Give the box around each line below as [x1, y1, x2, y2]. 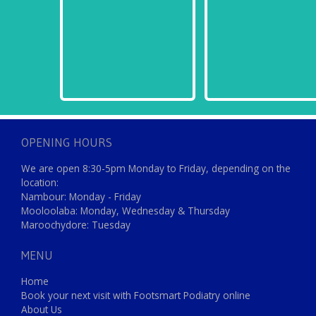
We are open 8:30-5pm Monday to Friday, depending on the [21, 161, 291, 175]
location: [21, 175, 59, 189]
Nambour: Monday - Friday [21, 189, 141, 203]
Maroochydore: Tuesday [21, 217, 130, 231]
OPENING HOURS [21, 134, 112, 150]
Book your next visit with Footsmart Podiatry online [21, 288, 250, 302]
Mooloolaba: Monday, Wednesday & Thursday [21, 203, 230, 217]
